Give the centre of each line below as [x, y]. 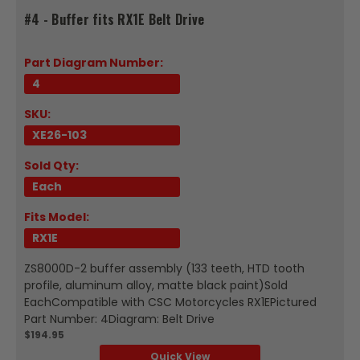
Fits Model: [57, 217]
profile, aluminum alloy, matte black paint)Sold [156, 285]
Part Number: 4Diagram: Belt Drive [119, 319]
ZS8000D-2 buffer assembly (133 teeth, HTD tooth [164, 268]
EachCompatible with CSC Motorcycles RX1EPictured [170, 302]
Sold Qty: [51, 165]
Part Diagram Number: [94, 62]
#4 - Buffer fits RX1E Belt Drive [114, 19]
